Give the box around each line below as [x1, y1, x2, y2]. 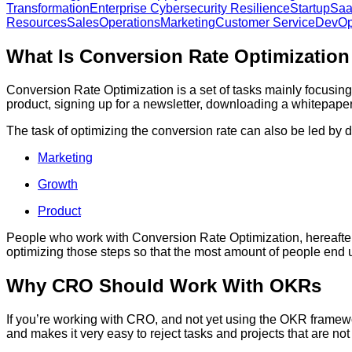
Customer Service [215, 16, 315, 30]
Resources [6, 16, 67, 30]
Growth [38, 178, 78, 192]
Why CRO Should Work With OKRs [6, 275, 321, 297]
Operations [99, 16, 160, 30]
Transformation [6, 2, 90, 16]
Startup [290, 2, 330, 16]
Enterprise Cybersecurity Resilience [90, 2, 290, 16]
